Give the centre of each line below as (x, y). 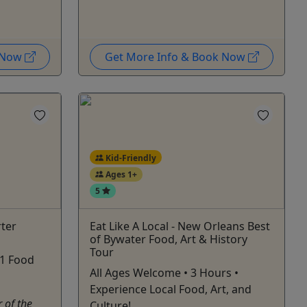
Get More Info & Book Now (176, 57)
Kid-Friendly (130, 158)
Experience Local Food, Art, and (171, 289)
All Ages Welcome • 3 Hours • (164, 272)
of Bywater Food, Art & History (169, 239)
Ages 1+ (120, 174)
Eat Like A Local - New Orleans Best (180, 226)
